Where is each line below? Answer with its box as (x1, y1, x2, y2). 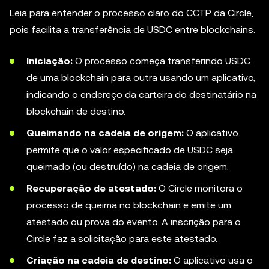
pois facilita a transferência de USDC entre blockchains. (10, 24, 255, 35)
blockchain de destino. (26, 106, 125, 117)
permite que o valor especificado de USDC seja (26, 144, 233, 156)
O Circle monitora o (156, 183, 243, 194)
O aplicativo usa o (171, 255, 253, 266)
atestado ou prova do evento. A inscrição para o (26, 216, 241, 228)
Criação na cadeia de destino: (26, 255, 171, 266)
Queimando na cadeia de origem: (26, 127, 184, 139)
